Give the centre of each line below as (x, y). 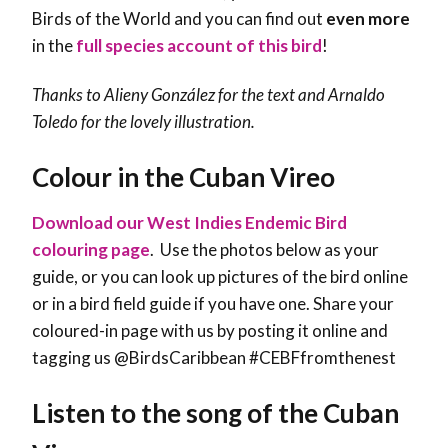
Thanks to (68, 94)
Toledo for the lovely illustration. (143, 121)
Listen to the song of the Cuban (215, 412)
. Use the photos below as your (264, 249)
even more (368, 18)
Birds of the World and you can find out (179, 18)
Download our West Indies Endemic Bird (189, 222)
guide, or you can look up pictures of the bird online (220, 276)
